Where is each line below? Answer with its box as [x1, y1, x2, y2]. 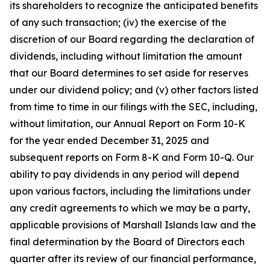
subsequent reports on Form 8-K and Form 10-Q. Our [10, 151, 254, 163]
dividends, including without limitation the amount [10, 50, 242, 62]
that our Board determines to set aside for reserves [10, 67, 248, 79]
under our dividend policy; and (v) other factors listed [10, 84, 259, 96]
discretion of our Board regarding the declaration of [10, 33, 254, 45]
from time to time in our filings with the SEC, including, [10, 101, 257, 113]
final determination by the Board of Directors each [10, 236, 245, 248]
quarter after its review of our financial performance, [10, 253, 256, 265]
